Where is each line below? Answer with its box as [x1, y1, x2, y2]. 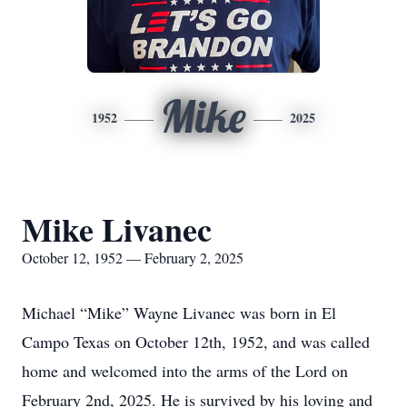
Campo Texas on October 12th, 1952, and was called [22, 331, 370, 352]
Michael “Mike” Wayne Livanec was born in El [22, 302, 336, 323]
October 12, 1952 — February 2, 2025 [22, 248, 243, 267]
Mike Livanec [22, 205, 212, 253]
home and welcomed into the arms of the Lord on [22, 360, 348, 382]
